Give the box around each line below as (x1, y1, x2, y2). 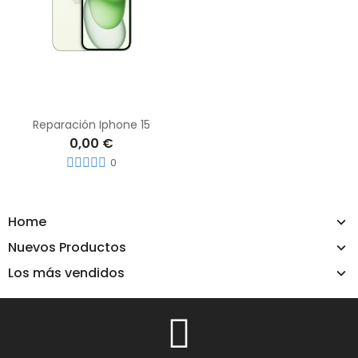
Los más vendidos (8, 264, 125, 283)
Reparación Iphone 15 (33, 117, 150, 133)
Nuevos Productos (8, 238, 126, 257)
